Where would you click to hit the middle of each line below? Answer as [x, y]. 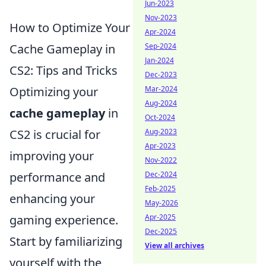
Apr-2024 [160, 32]
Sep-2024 [161, 46]
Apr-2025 [160, 217]
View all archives [175, 246]
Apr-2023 [160, 146]
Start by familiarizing [66, 242]
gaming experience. [64, 220]
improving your [52, 156]
